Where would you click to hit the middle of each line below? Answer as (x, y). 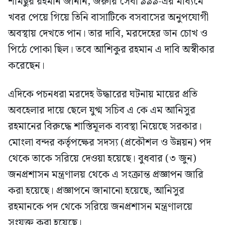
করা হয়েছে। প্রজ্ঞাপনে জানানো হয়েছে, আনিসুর (96, 191)
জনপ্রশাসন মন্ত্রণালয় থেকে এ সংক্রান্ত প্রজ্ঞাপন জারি (106, 175)
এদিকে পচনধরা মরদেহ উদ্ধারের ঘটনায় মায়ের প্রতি (103, 95)
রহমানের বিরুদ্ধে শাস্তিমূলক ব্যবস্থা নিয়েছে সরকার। (105, 127)
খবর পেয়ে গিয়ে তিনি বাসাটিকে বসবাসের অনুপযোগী (108, 18)
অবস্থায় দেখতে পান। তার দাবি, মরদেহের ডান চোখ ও (108, 34)
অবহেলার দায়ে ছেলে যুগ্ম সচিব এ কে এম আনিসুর (102, 111)
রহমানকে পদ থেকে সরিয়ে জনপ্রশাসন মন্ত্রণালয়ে (100, 207)
